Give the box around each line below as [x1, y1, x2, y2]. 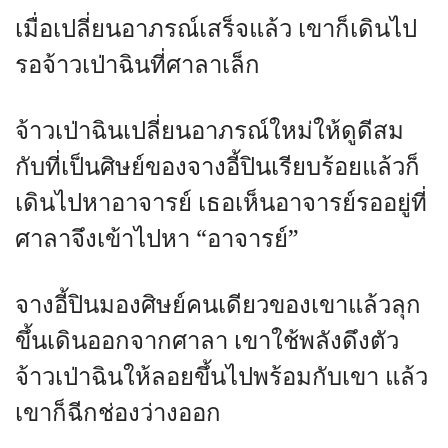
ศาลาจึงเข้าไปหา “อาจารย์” [15, 222, 299, 257]
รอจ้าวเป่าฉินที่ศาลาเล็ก [15, 48, 260, 83]
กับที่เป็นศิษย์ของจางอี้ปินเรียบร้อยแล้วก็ [15, 150, 420, 185]
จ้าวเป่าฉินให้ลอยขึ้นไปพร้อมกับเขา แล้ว [15, 360, 428, 395]
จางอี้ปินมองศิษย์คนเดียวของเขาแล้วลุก [15, 288, 421, 323]
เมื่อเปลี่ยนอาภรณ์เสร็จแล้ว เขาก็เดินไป [15, 12, 417, 47]
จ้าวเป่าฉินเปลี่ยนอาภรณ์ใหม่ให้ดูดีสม [15, 114, 404, 149]
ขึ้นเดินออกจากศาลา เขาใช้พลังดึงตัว [15, 324, 399, 359]
